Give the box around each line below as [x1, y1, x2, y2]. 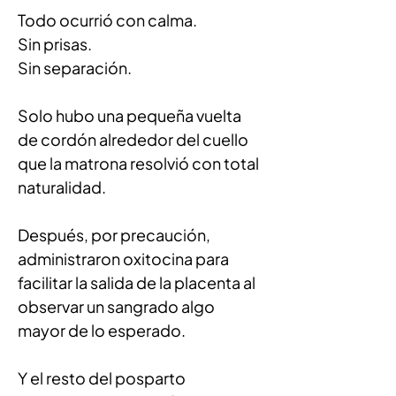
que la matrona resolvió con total [18, 153, 262, 173]
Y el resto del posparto [18, 368, 188, 388]
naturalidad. [18, 177, 106, 197]
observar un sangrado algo [18, 296, 217, 316]
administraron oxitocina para [18, 248, 232, 269]
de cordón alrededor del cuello [18, 129, 251, 149]
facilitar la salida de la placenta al [18, 272, 258, 293]
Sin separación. [18, 57, 132, 78]
